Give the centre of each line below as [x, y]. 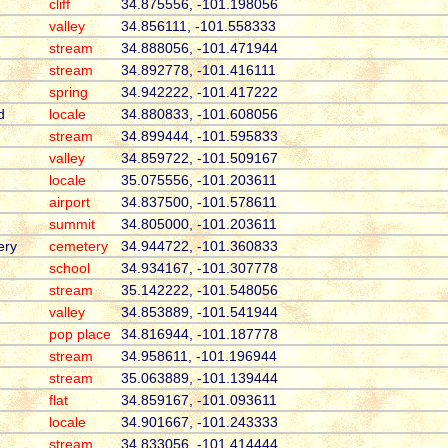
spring [68, 92]
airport [69, 202]
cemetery [78, 246]
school [69, 268]
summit [71, 224]
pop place [79, 334]
